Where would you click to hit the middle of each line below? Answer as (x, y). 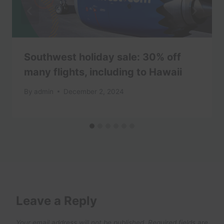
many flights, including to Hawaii (103, 72)
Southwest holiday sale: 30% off (102, 57)
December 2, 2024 (94, 91)
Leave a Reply (56, 200)
